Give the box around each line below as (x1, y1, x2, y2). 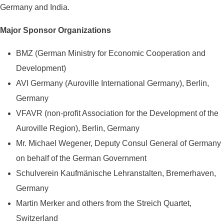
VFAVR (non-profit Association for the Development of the (16, 108, 218, 117)
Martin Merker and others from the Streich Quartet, (16, 198, 191, 207)
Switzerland (16, 213, 58, 222)
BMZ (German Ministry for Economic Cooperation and (16, 48, 205, 57)
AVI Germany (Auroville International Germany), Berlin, (16, 78, 209, 87)
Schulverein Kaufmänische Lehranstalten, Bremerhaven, (16, 168, 216, 177)
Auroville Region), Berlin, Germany (16, 123, 139, 132)
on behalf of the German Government (16, 153, 146, 162)
